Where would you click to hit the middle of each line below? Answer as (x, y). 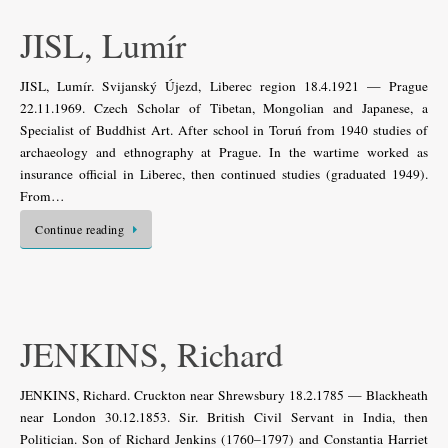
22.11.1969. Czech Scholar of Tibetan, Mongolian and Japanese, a (224, 108)
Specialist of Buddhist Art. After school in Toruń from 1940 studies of (224, 130)
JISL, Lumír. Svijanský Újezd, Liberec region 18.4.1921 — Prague (224, 86)
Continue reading (79, 229)
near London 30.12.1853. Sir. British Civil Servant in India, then (224, 416)
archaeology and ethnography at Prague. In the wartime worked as (224, 152)
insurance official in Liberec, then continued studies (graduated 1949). (224, 174)
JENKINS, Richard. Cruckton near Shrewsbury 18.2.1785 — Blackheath (224, 394)
